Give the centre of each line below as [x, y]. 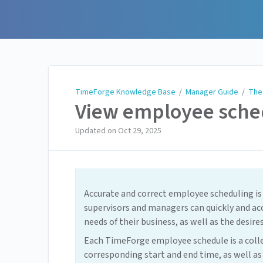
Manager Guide [212, 92]
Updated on [97, 131]
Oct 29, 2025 [140, 131]
